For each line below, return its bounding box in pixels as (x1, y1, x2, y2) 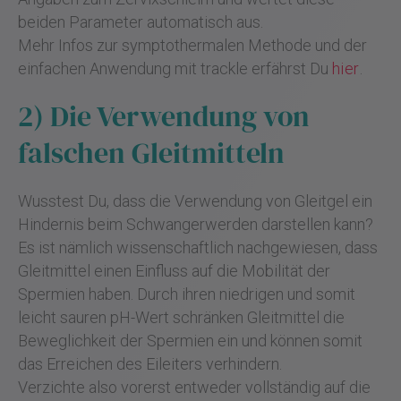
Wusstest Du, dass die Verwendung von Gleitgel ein (17, 192, 372, 211)
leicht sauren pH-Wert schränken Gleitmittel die (17, 308, 345, 328)
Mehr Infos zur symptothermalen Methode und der (17, 36, 367, 55)
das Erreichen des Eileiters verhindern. (17, 354, 282, 374)
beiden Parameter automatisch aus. (17, 13, 263, 32)
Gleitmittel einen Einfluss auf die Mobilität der (17, 261, 330, 281)
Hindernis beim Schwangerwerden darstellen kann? (17, 215, 373, 235)
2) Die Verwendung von (17, 97, 310, 137)
